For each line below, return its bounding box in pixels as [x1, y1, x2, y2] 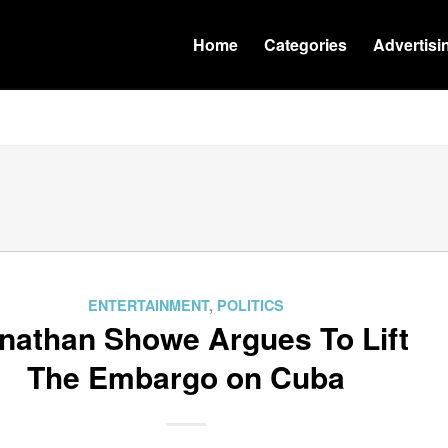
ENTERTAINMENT [87, 295, 209, 315]
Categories [264, 33, 347, 56]
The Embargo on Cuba [26, 355, 345, 398]
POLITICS [216, 295, 284, 315]
